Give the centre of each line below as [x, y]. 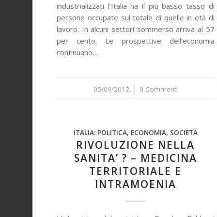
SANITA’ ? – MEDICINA [135, 158]
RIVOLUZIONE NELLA [136, 145]
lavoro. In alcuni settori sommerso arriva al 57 [136, 29]
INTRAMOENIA [135, 184]
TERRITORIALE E [136, 171]
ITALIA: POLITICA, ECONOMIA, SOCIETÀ [135, 133]
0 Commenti [158, 89]
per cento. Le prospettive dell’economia [136, 41]
